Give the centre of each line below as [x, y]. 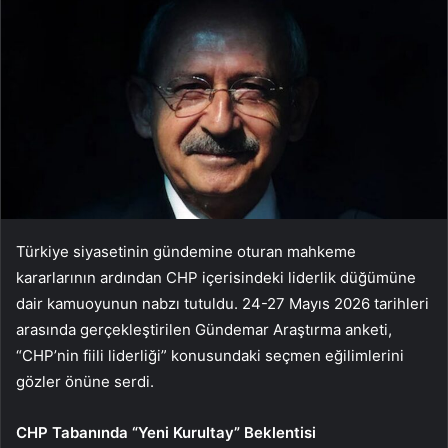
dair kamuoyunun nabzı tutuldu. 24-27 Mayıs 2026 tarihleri [222, 304]
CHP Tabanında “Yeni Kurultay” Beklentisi [166, 433]
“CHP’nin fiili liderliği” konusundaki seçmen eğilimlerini [210, 356]
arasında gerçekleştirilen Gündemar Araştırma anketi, [204, 330]
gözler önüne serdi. [85, 382]
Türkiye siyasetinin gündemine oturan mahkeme [186, 252]
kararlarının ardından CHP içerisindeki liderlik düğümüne [216, 278]
